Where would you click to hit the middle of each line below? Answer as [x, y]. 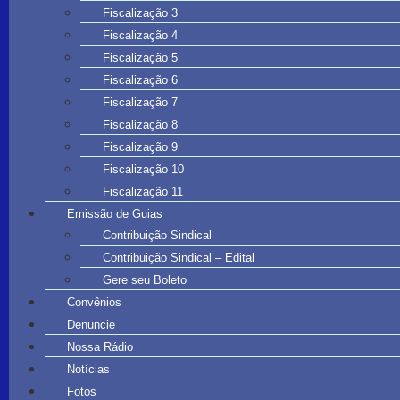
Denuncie [91, 324]
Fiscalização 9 [140, 146]
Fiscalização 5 [140, 57]
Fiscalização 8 [140, 124]
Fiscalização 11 [143, 191]
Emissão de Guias [115, 213]
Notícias [88, 369]
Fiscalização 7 [140, 102]
